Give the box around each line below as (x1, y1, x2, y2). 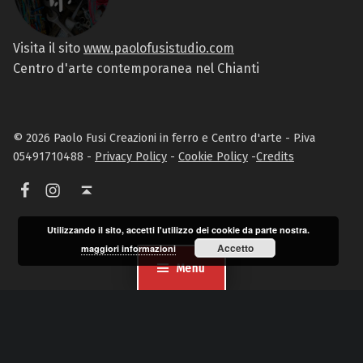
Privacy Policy (95, 149, 167, 164)
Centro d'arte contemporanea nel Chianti (13, 60, 259, 76)
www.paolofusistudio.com (83, 40, 234, 56)
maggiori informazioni (81, 242, 177, 254)
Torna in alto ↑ (100, 169, 115, 189)
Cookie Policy (178, 149, 248, 164)
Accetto (216, 241, 254, 255)
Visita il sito (13, 40, 83, 56)
